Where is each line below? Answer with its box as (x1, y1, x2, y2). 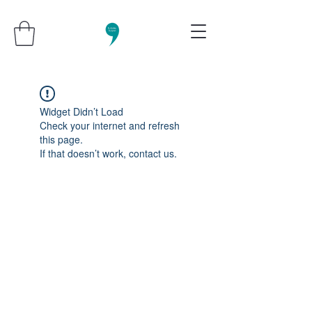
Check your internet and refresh (40, 118, 180, 132)
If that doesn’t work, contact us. (40, 146, 177, 160)
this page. (40, 132, 83, 146)
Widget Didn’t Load (40, 104, 123, 118)
